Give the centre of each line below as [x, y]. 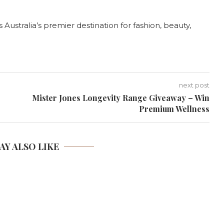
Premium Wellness [174, 109]
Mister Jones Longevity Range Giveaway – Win [120, 98]
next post [194, 85]
